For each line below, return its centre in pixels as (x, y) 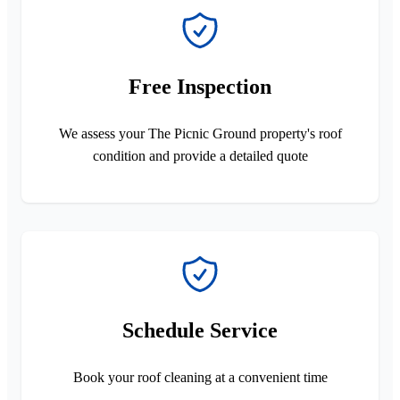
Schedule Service (200, 330)
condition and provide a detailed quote (200, 155)
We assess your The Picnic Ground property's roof (200, 133)
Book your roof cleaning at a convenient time (200, 377)
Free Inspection (200, 86)
